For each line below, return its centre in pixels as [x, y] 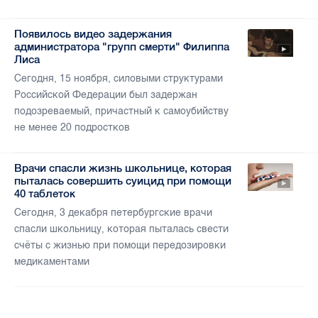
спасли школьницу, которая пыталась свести [121, 229]
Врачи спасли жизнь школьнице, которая [123, 168]
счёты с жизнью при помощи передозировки [120, 246]
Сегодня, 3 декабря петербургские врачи [113, 213]
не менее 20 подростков [72, 128]
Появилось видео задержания [93, 34]
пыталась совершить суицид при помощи [123, 181]
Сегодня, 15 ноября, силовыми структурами [119, 79]
